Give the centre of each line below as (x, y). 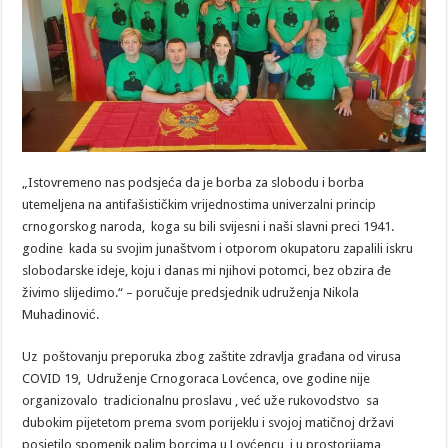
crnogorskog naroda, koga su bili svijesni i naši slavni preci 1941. (208, 226)
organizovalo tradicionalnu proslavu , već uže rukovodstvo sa (201, 400)
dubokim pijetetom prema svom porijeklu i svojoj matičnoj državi (208, 422)
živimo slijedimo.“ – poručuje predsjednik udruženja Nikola (191, 292)
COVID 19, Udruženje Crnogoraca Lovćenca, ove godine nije (196, 378)
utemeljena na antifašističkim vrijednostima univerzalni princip (199, 204)
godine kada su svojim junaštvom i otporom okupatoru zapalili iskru (218, 248)
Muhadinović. (61, 314)
